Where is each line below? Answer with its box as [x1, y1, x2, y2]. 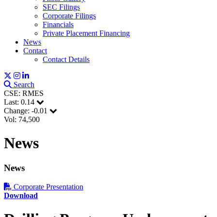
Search [12, 80, 34, 89]
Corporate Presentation [14, 182, 83, 191]
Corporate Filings [43, 12, 96, 20]
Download [4, 191, 38, 200]
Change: [4, 107, 31, 115]
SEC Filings [43, 3, 80, 11]
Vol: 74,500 [4, 115, 40, 124]
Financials [43, 20, 74, 29]
